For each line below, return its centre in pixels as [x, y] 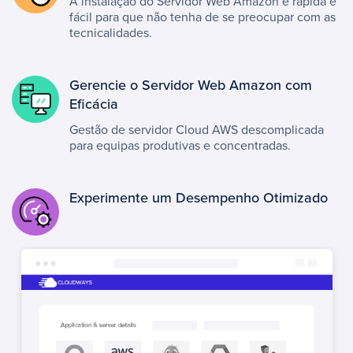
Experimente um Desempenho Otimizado [199, 198]
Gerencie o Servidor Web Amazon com [191, 85]
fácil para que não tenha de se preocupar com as [203, 17]
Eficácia [94, 104]
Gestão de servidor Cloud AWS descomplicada [197, 130]
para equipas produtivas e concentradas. [180, 145]
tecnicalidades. [111, 33]
